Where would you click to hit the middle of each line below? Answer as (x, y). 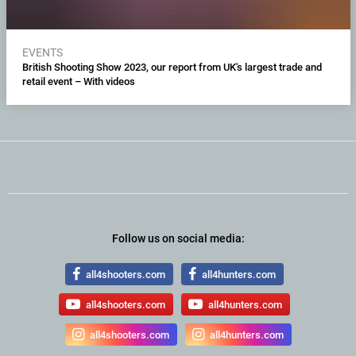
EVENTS (42, 53)
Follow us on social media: (178, 239)
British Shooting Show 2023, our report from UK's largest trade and (172, 68)
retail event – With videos (78, 82)
